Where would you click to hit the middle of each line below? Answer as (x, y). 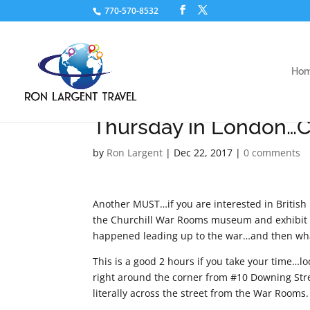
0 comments (272, 153)
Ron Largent (135, 153)
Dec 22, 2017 (203, 153)
